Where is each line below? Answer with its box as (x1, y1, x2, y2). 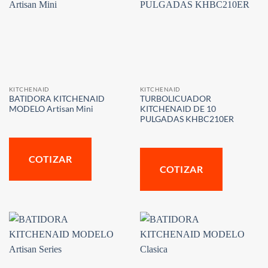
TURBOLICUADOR (139, 94, 211, 104)
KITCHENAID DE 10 (139, 104, 216, 114)
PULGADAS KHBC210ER (139, 114, 234, 124)
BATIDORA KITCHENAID (8, 94, 105, 104)
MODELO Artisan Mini (8, 104, 93, 114)
